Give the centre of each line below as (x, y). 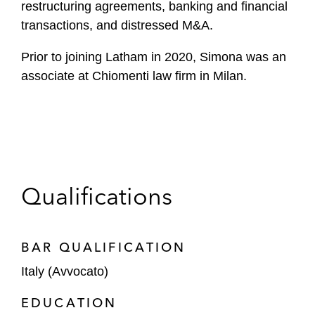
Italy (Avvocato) (65, 271)
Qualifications (97, 196)
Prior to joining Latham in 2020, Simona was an (154, 57)
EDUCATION (69, 303)
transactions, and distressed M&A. (117, 25)
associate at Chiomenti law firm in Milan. (134, 76)
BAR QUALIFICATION (104, 247)
